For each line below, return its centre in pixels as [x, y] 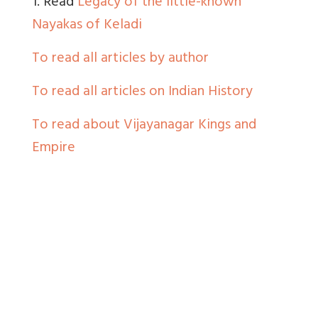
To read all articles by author [120, 60]
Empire [54, 149]
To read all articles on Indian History [142, 93]
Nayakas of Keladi [87, 26]
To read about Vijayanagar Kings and [144, 126]
